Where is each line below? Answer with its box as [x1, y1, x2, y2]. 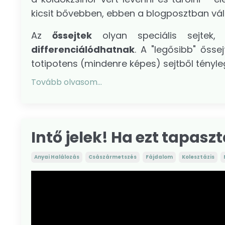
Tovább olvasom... [31, 76, 102, 88]
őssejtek [52, 29, 92, 42]
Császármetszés [88, 153, 137, 161]
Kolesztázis [182, 153, 214, 161]
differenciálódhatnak [31, 43, 135, 56]
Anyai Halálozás [34, 153, 79, 161]
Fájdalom [146, 153, 173, 161]
